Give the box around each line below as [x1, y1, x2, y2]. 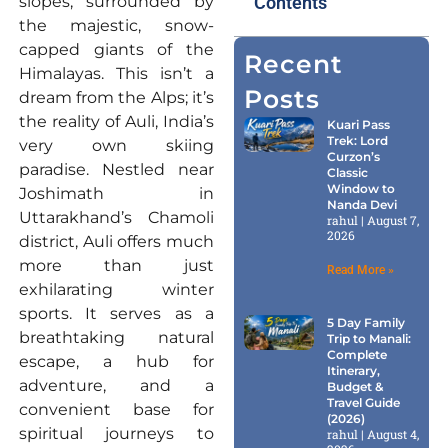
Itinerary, [327, 362, 381, 378]
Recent [244, 48, 343, 79]
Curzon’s [327, 148, 381, 164]
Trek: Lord [327, 132, 389, 148]
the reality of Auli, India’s [18, 111, 214, 131]
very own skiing [18, 135, 214, 155]
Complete [327, 346, 388, 362]
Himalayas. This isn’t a [18, 63, 214, 83]
